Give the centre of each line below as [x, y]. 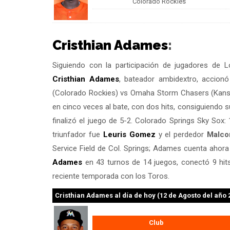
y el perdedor [181, 134]
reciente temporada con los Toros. [111, 176]
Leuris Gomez [129, 134]
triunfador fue [78, 134]
